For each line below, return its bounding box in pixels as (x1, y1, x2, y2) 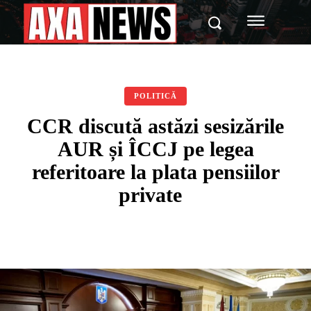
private (118, 183, 193, 206)
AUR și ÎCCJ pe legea (57, 137, 254, 160)
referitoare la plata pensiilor (31, 160, 280, 183)
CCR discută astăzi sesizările (27, 115, 284, 137)
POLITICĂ (134, 92, 177, 100)
